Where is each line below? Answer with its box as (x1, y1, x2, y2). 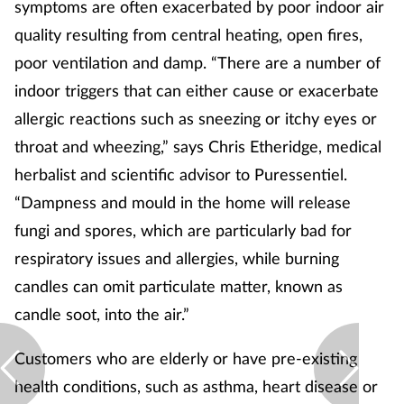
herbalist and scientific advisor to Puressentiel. (14, 164, 347, 185)
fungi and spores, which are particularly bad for (14, 220, 352, 241)
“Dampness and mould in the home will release (14, 192, 351, 213)
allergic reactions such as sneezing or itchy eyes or (14, 108, 377, 129)
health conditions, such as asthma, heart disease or (14, 376, 378, 397)
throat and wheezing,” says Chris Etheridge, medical (14, 136, 381, 157)
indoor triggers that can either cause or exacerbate (14, 80, 379, 101)
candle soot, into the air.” (14, 304, 194, 325)
